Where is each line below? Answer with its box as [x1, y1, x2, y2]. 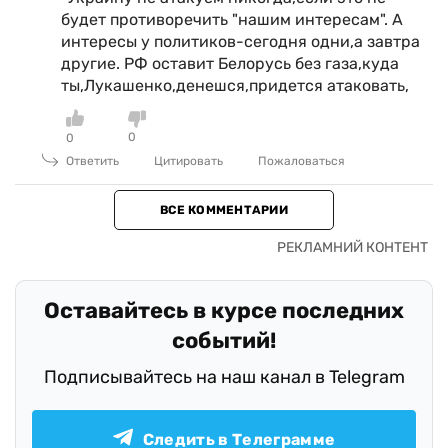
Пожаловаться [258, 154, 345, 168]
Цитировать [154, 154, 223, 168]
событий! [172, 327, 276, 354]
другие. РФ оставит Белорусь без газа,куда [61, 54, 399, 73]
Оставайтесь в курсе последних [44, 297, 404, 324]
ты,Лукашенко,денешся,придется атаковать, [61, 76, 409, 95]
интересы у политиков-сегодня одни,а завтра [61, 32, 420, 51]
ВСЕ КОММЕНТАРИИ [160, 203, 288, 217]
